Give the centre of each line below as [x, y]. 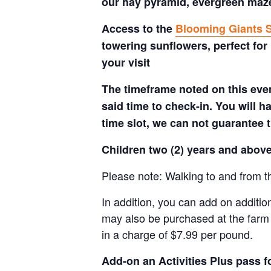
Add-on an [130, 261]
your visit [126, 62]
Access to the [139, 28]
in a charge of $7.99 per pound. [177, 234]
